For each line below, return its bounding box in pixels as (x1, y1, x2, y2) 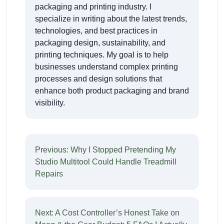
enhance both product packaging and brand (35, 86, 189, 95)
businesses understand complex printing (35, 62, 178, 71)
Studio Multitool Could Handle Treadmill (35, 157, 176, 166)
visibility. (35, 98, 65, 107)
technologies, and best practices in (35, 26, 157, 35)
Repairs (35, 169, 63, 178)
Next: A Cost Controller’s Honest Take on (35, 208, 179, 217)
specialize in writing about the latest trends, (35, 14, 187, 23)
